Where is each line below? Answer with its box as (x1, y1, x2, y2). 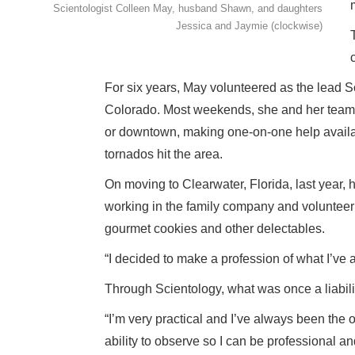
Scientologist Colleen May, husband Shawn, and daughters (53, 2, 323, 14)
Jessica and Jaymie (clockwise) (176, 20, 323, 32)
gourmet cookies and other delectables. (105, 222, 325, 235)
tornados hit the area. (105, 147, 223, 161)
